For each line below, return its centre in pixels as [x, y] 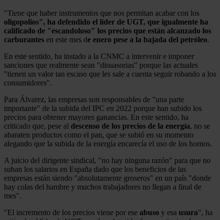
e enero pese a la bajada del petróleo [147, 40]
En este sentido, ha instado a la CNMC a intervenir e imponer [99, 56]
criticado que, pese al [37, 126]
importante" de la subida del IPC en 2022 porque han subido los [103, 109]
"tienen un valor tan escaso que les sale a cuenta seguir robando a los [110, 74]
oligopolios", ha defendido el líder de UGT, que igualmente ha [106, 22]
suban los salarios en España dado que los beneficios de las [95, 169]
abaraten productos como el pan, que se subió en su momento [99, 135]
